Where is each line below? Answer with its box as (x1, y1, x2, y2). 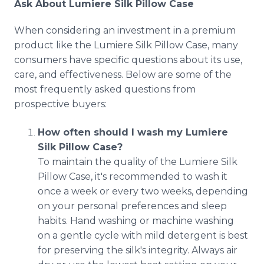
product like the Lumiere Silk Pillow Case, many (14, 39, 238, 51)
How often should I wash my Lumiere (38, 127, 228, 138)
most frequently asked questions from (14, 84, 196, 95)
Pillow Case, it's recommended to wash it (38, 171, 227, 182)
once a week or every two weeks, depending (38, 186, 248, 197)
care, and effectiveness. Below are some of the (14, 69, 232, 80)
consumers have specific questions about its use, (14, 54, 242, 65)
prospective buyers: (14, 98, 107, 110)
